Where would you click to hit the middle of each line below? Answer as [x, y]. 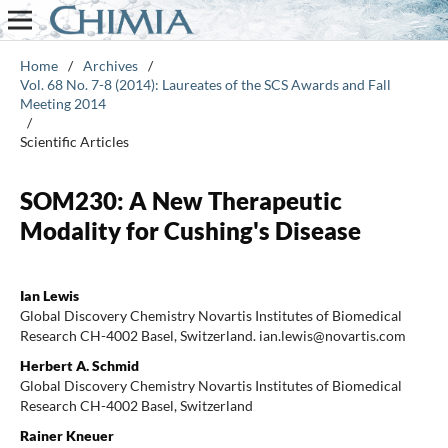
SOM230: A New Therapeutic [180, 200]
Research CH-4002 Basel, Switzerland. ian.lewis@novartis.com [212, 335]
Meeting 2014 [62, 103]
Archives [110, 65]
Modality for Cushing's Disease [190, 230]
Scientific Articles [74, 141]
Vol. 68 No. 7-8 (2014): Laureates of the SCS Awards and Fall [205, 84]
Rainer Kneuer [66, 435]
